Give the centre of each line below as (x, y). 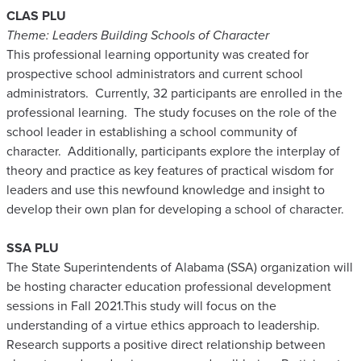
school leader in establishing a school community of (152, 131)
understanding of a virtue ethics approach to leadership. (163, 325)
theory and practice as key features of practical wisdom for (170, 170)
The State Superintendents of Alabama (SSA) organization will (180, 267)
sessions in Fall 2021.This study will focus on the (141, 305)
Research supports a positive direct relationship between (166, 344)
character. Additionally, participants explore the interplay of (173, 151)
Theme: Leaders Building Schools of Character (138, 35)
